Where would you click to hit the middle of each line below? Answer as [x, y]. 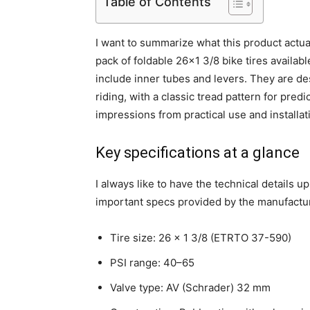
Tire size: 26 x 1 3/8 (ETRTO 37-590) [201, 238]
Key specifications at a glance [198, 153]
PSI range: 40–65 [152, 263]
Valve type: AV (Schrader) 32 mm [190, 288]
